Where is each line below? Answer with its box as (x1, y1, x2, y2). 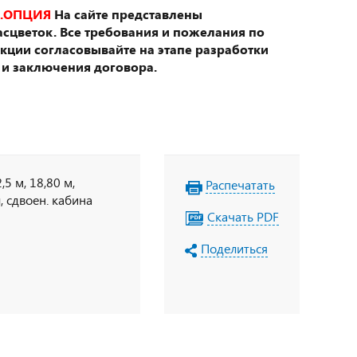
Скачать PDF (207, 208, 279, 225)
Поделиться (201, 240, 268, 257)
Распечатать (206, 176, 275, 193)
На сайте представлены (54, 6, 202, 22)
